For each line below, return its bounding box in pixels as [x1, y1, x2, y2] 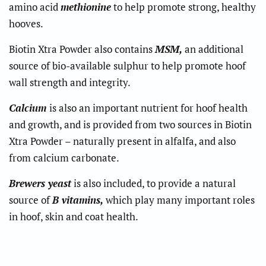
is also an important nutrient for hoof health [49, 100, 248, 115]
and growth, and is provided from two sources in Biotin [9, 117, 252, 131]
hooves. [9, 16, 43, 30]
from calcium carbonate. [9, 150, 119, 164]
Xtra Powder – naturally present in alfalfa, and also [9, 134, 236, 148]
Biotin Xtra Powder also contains [9, 42, 153, 56]
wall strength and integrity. [9, 75, 131, 89]
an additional [185, 42, 243, 56]
